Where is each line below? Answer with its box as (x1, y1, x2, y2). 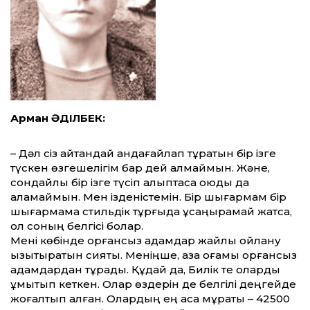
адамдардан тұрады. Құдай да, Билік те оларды (10, 263, 280, 277)
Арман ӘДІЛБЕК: (10, 111, 105, 125)
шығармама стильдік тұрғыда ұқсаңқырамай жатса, (10, 205, 292, 219)
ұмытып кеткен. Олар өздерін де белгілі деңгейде (10, 277, 296, 291)
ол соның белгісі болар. (10, 219, 143, 233)
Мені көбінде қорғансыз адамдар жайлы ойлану (10, 234, 281, 248)
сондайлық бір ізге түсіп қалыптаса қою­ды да (10, 176, 249, 190)
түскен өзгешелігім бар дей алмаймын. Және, (10, 161, 270, 175)
